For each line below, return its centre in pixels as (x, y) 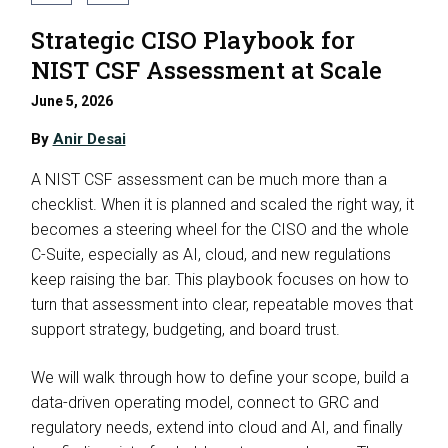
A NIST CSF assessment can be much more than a (208, 179)
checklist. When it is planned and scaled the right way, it (222, 204)
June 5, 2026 (71, 101)
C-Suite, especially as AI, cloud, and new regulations (210, 254)
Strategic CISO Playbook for (192, 40)
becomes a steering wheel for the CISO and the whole (219, 229)
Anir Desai (89, 139)
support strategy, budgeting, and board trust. (187, 329)
